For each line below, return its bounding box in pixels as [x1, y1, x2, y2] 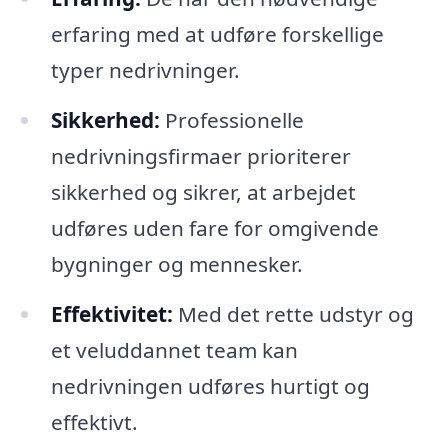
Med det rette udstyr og [172, 299, 414, 328]
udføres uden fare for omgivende [50, 213, 379, 242]
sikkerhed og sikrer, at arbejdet [50, 177, 356, 206]
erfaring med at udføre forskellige [50, 19, 384, 48]
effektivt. [50, 407, 138, 436]
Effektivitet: [50, 299, 173, 328]
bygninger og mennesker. [50, 249, 303, 278]
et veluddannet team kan [50, 335, 298, 364]
